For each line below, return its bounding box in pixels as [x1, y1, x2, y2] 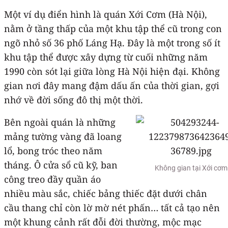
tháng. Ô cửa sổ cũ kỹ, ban [4, 158, 118, 171]
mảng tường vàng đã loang [4, 130, 122, 142]
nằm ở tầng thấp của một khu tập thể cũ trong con [4, 22, 222, 35]
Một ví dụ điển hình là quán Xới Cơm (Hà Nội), [4, 8, 207, 20]
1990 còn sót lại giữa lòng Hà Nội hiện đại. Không [4, 65, 220, 77]
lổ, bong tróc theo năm [4, 144, 102, 157]
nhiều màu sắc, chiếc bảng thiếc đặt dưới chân [4, 187, 207, 199]
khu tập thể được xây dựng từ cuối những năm [4, 50, 208, 63]
